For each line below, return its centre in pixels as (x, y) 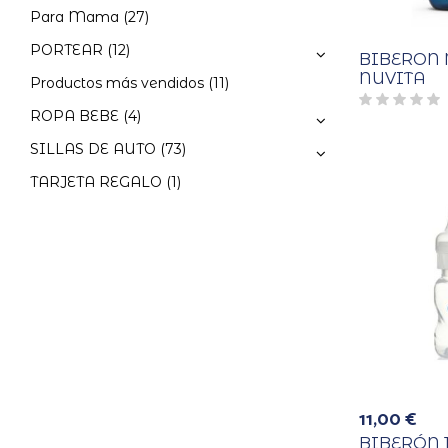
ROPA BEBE (74, 116)
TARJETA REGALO (96, 182)
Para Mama (74, 17)
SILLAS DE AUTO (93, 149)
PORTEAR (66, 50)
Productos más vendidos (117, 83)
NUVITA (392, 78)
